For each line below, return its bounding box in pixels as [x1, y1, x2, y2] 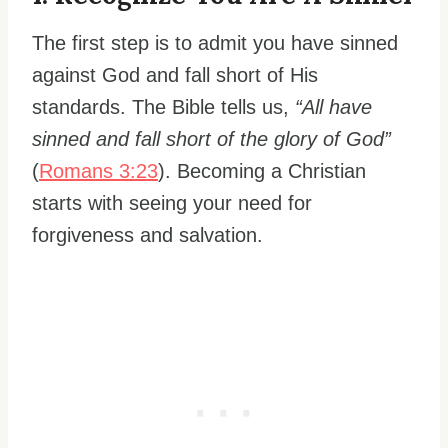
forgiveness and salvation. [32, 223, 263, 246]
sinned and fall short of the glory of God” [32, 127, 391, 150]
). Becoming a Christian [158, 159, 366, 182]
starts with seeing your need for [32, 191, 312, 214]
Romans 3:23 [39, 159, 158, 182]
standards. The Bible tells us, [32, 95, 295, 118]
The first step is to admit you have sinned [32, 31, 398, 54]
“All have [295, 95, 372, 118]
